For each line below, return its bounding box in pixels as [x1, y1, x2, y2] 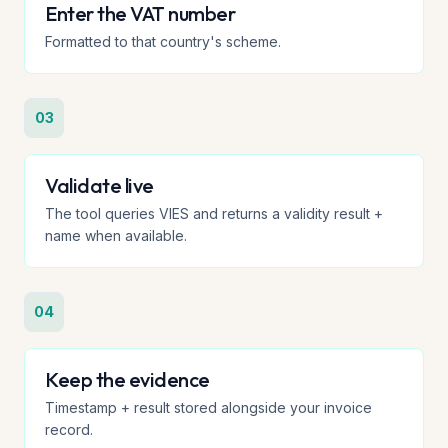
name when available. [45, 227, 187, 244]
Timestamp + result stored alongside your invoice [45, 399, 372, 416]
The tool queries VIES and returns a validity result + [45, 205, 383, 222]
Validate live [45, 173, 154, 198]
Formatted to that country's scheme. [45, 33, 281, 50]
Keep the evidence [45, 367, 210, 392]
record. [45, 421, 93, 438]
